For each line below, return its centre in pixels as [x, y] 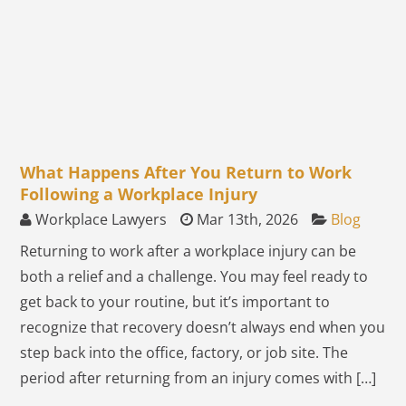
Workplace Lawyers [100, 219]
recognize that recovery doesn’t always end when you [203, 327]
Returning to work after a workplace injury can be [188, 251]
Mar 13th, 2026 [246, 219]
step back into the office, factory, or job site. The [184, 353]
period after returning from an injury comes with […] [198, 378]
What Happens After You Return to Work [186, 172]
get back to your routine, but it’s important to [175, 302]
